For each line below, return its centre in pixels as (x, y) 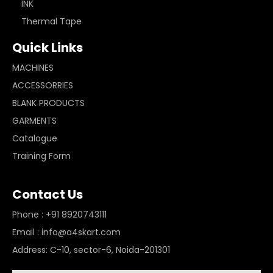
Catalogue (35, 139)
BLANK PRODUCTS (50, 103)
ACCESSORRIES (43, 86)
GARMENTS (36, 121)
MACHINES (34, 68)
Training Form (41, 156)
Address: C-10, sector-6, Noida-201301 (91, 250)
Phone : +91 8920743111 (59, 215)
